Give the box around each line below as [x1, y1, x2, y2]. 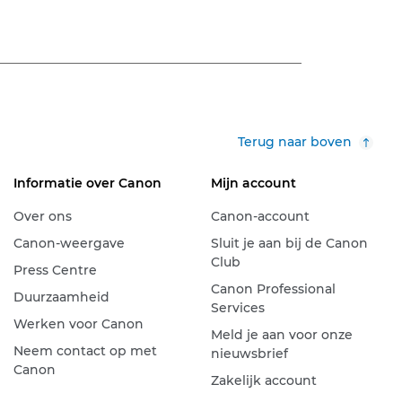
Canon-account [210, 207, 310, 224]
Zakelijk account [210, 371, 317, 389]
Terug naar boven [238, 133, 352, 150]
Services [210, 299, 265, 316]
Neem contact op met [13, 342, 157, 359]
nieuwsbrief [210, 345, 288, 362]
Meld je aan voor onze [210, 326, 353, 343]
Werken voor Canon [13, 315, 144, 332]
